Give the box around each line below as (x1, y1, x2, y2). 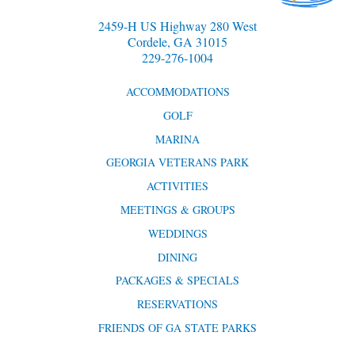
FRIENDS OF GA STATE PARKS (98, 320, 257, 336)
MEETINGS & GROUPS (120, 202, 235, 218)
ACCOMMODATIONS (125, 83, 230, 99)
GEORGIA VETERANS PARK (106, 155, 249, 170)
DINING (158, 249, 197, 265)
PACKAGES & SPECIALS (116, 273, 239, 288)
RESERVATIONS (137, 296, 218, 312)
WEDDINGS (147, 225, 208, 241)
